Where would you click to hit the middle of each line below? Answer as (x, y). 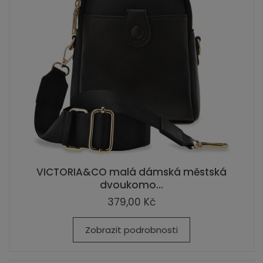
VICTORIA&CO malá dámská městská (131, 172)
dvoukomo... (131, 185)
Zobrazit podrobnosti (131, 230)
